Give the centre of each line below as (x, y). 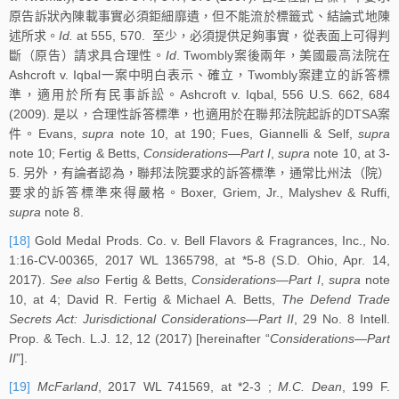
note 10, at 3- (350, 154)
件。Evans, (46, 134)
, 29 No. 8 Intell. (342, 318)
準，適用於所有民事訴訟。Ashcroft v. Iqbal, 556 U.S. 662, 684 (199, 95)
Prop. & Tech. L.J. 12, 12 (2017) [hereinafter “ (139, 338)
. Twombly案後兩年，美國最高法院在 (283, 56)
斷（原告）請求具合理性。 (87, 56)
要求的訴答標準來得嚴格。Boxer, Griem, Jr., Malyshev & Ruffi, (199, 193)
